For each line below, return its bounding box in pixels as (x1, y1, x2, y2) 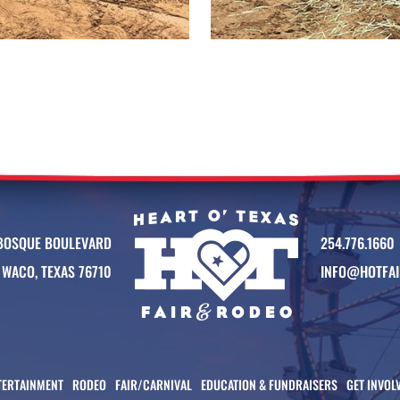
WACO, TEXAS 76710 (2, 261, 112, 283)
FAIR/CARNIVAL (115, 375, 192, 395)
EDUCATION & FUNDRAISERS (201, 375, 337, 395)
